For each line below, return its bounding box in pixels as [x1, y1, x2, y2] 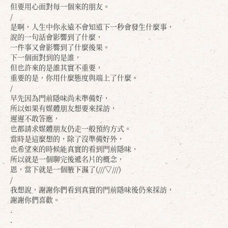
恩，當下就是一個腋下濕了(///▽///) [10, 164, 121, 174]
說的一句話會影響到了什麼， [10, 32, 103, 42]
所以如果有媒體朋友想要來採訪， [10, 103, 117, 113]
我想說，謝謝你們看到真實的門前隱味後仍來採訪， [10, 184, 174, 194]
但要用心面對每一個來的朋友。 [10, 1, 110, 11]
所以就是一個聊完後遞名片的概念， [10, 154, 124, 164]
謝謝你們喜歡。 [10, 194, 60, 205]
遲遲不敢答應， [10, 113, 60, 123]
